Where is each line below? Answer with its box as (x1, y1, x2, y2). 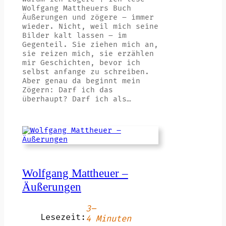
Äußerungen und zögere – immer (22, 13, 154, 22)
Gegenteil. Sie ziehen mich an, (22, 40, 158, 49)
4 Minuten (85, 213, 131, 224)
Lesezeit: (40, 212, 86, 222)
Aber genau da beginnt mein (22, 77, 140, 86)
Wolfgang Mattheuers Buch (22, 4, 131, 13)
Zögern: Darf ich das (22, 86, 113, 95)
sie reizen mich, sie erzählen (22, 49, 154, 59)
